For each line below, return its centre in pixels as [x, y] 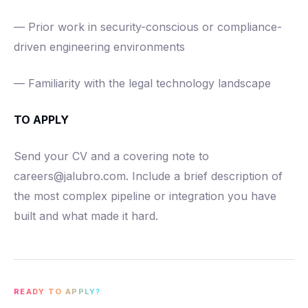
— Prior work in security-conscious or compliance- [148, 27]
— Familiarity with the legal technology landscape [142, 83]
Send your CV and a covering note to [111, 156]
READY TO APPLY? [57, 291]
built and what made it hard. [86, 216]
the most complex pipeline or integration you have [145, 196]
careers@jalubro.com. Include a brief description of [148, 176]
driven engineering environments [99, 47]
